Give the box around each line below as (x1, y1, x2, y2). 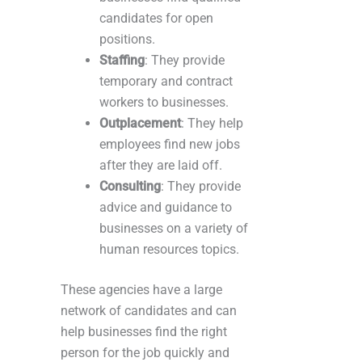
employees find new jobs (99, 137, 240, 153)
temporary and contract (99, 74, 233, 90)
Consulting (99, 179, 161, 195)
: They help (181, 116, 243, 132)
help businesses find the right (61, 324, 227, 340)
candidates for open (99, 11, 213, 27)
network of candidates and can (61, 303, 237, 319)
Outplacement (99, 116, 181, 132)
